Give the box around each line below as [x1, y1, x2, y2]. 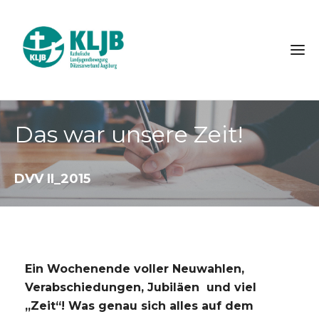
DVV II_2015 [14, 170, 90, 187]
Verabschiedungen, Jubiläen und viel [25, 280, 256, 294]
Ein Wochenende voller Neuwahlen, [25, 261, 244, 276]
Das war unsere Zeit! [14, 120, 243, 148]
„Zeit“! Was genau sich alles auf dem [25, 298, 253, 313]
